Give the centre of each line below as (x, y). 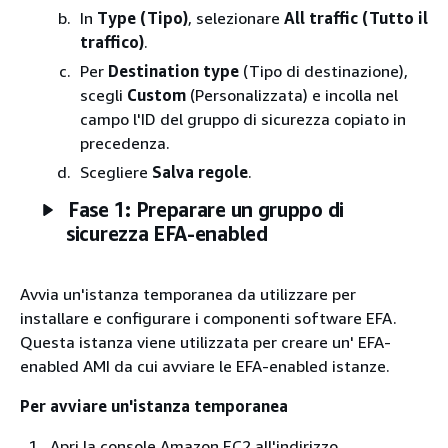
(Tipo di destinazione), (323, 71)
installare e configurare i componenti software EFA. (208, 318)
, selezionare (236, 18)
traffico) (112, 42)
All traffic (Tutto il (356, 18)
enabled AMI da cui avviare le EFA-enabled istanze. (205, 366)
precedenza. (125, 143)
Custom (156, 95)
